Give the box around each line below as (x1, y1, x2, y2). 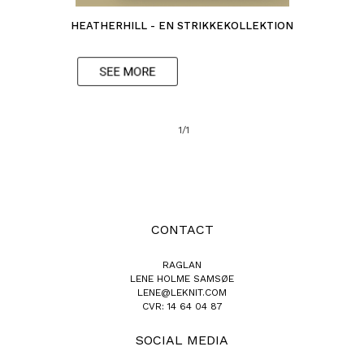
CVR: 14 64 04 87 (141, 301, 223, 313)
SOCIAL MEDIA (136, 332, 228, 349)
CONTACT (150, 222, 214, 238)
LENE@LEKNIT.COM (137, 287, 227, 299)
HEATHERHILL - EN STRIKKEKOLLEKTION (71, 19, 293, 32)
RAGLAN (162, 259, 201, 271)
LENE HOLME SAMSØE (130, 273, 234, 285)
